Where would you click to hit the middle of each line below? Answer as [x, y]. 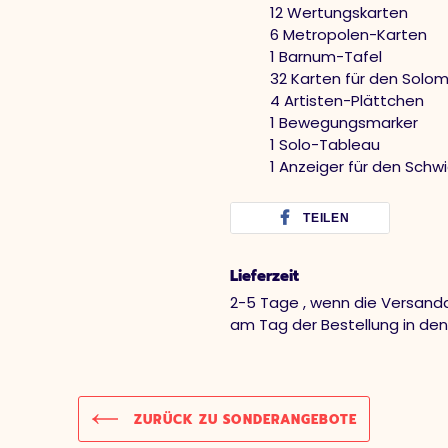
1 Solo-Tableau [325, 144]
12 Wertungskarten [339, 12]
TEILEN [326, 218]
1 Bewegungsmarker [344, 122]
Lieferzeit [264, 275]
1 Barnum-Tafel [326, 56]
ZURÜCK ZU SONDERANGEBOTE [243, 419]
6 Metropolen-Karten [348, 34]
